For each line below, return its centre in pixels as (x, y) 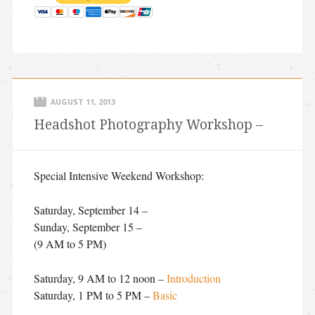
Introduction (193, 278)
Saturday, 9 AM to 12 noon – (100, 278)
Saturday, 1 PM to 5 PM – (93, 295)
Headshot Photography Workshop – (148, 124)
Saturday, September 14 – (90, 210)
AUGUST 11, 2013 (83, 102)
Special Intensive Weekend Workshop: (118, 175)
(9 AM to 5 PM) (70, 243)
